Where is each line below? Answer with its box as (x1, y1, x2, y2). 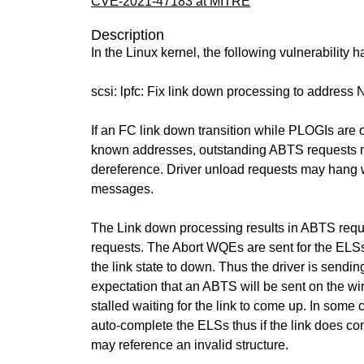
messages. (91, 182, 154, 196)
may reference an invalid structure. (91, 338, 289, 352)
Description (91, 27, 165, 43)
